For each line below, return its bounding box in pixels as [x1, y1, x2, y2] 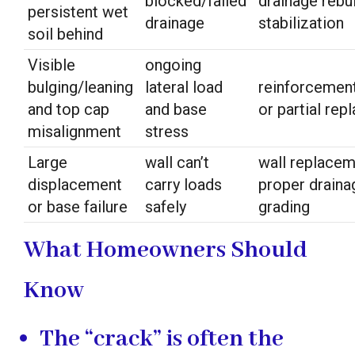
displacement [28, 174, 122, 194]
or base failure [28, 197, 128, 216]
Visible [28, 55, 75, 74]
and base [145, 99, 207, 119]
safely [145, 197, 186, 216]
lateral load [145, 77, 223, 97]
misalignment [28, 121, 121, 141]
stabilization [258, 13, 344, 32]
